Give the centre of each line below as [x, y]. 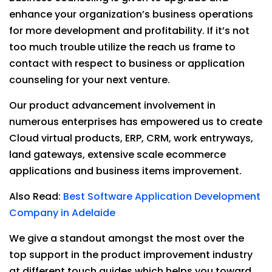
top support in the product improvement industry [131, 255]
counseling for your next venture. [90, 80]
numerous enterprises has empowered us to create [136, 122]
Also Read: [36, 196]
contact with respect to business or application [127, 63]
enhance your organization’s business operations [131, 14]
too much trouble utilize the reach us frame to [122, 47]
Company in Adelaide [62, 213]
